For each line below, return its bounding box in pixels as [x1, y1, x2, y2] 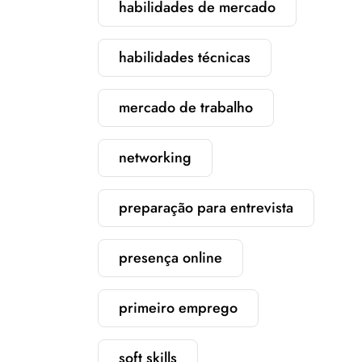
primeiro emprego [119, 297, 238, 318]
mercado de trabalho [119, 97, 253, 118]
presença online [119, 247, 222, 268]
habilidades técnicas [119, 47, 250, 68]
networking [119, 147, 192, 168]
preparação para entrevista [119, 197, 293, 218]
